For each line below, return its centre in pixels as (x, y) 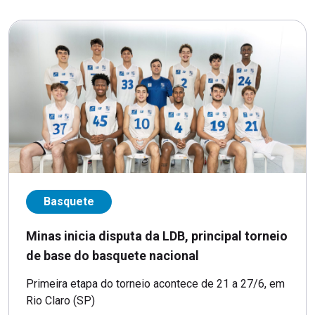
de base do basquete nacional (112, 255)
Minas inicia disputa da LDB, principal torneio (157, 236)
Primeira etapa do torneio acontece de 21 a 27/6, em (155, 283)
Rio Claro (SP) (60, 300)
